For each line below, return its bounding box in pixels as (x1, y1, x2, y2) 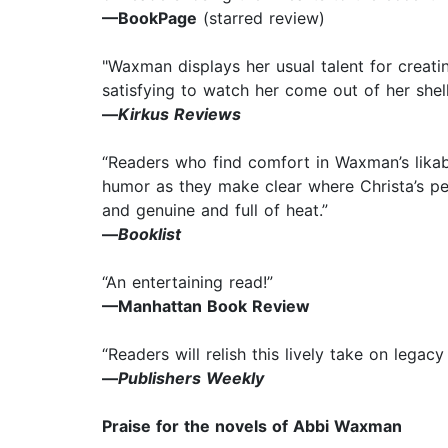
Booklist (118, 224, 181, 245)
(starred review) (197, 8, 325, 29)
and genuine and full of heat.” (102, 200, 334, 221)
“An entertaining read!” (102, 272, 279, 293)
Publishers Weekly (118, 368, 264, 389)
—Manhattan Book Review (102, 296, 310, 317)
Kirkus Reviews (118, 104, 241, 125)
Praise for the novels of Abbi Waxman (102, 416, 402, 437)
